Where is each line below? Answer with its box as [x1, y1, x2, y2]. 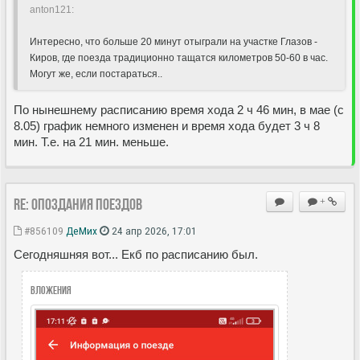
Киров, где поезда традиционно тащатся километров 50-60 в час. [30, 51, 328, 63]
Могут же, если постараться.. [30, 67, 162, 80]
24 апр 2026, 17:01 [109, 223, 197, 237]
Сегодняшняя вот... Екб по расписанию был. [14, 247, 258, 261]
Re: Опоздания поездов [14, 194, 142, 213]
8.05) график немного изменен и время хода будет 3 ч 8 [14, 118, 320, 133]
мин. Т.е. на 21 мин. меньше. [14, 134, 169, 149]
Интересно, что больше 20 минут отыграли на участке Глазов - [30, 35, 317, 47]
